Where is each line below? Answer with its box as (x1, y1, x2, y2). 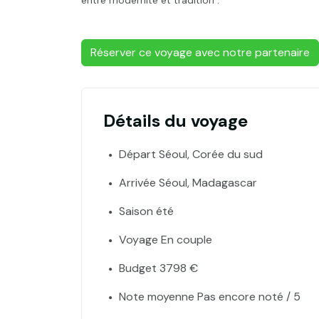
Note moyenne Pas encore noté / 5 (119, 288, 300, 304)
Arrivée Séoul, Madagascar (119, 174, 257, 190)
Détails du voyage (103, 109, 248, 132)
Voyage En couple (119, 231, 212, 247)
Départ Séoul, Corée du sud (119, 146, 263, 162)
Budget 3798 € (119, 260, 198, 276)
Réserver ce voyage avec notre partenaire (90, 44, 310, 60)
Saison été (119, 203, 174, 219)
